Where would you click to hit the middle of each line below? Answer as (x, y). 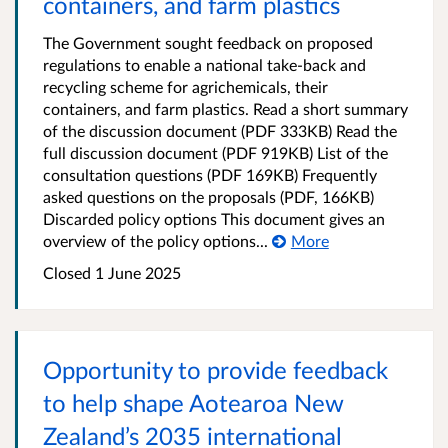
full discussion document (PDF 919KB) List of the (215, 153)
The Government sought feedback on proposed (208, 43)
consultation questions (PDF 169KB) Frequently (210, 175)
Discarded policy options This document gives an (214, 219)
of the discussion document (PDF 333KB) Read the (220, 131)
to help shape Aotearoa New (193, 403)
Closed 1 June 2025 (112, 273)
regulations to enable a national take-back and (204, 65)
